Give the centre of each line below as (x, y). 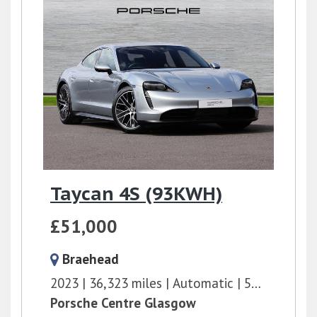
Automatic (203, 283)
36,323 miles (126, 283)
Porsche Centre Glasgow (123, 303)
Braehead (91, 259)
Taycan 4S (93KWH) (136, 194)
